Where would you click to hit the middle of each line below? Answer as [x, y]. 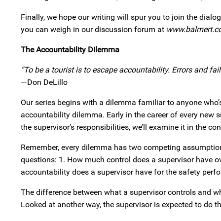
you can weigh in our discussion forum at [93, 29]
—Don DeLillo [44, 82]
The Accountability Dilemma [70, 50]
